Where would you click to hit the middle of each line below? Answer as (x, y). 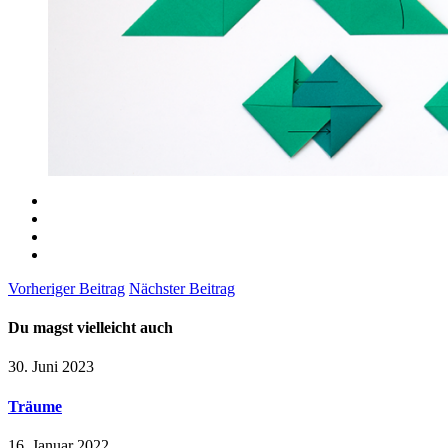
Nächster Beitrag (182, 288)
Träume (35, 406)
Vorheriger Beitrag (66, 288)
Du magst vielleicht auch (90, 327)
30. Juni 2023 (51, 367)
